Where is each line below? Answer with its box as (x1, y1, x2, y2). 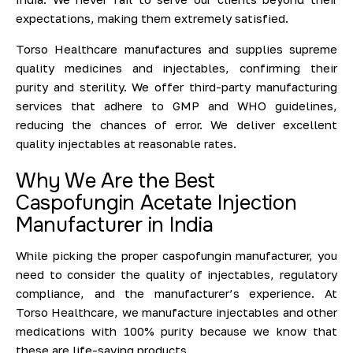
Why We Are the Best (16, 168, 216, 195)
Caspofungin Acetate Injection (16, 190, 297, 217)
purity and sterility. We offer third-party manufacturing (16, 80, 337, 95)
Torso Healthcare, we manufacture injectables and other (16, 305, 337, 320)
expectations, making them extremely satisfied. (16, 11, 288, 26)
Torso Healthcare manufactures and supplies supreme (16, 42, 337, 57)
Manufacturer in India (16, 212, 214, 239)
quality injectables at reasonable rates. (16, 136, 236, 151)
